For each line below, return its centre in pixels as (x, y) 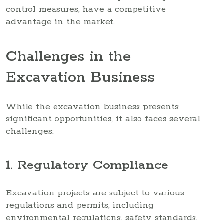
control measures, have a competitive (86, 9)
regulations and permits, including (80, 205)
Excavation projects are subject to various (95, 193)
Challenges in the (68, 57)
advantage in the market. (60, 21)
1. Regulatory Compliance (87, 165)
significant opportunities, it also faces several (103, 119)
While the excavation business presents (92, 106)
